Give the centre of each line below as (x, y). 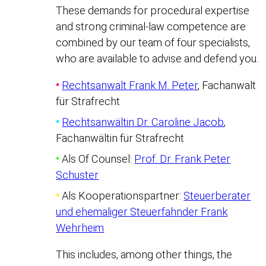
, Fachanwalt (227, 85)
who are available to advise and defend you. (157, 58)
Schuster (77, 175)
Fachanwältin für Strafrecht (120, 138)
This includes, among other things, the (144, 255)
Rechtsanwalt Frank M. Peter (130, 85)
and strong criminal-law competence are (151, 26)
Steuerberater (217, 196)
